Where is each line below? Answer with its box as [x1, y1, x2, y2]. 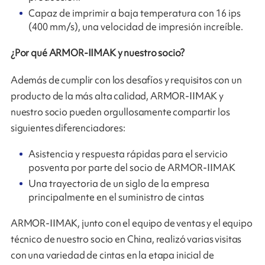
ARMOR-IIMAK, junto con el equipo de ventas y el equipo [10, 216, 253, 230]
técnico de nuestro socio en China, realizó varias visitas [10, 232, 242, 246]
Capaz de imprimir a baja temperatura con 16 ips [28, 7, 241, 20]
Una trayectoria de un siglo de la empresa [28, 177, 210, 190]
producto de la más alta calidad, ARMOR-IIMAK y [10, 89, 224, 102]
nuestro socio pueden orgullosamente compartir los [10, 105, 230, 118]
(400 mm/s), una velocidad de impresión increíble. [28, 20, 244, 34]
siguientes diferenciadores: [10, 121, 125, 134]
